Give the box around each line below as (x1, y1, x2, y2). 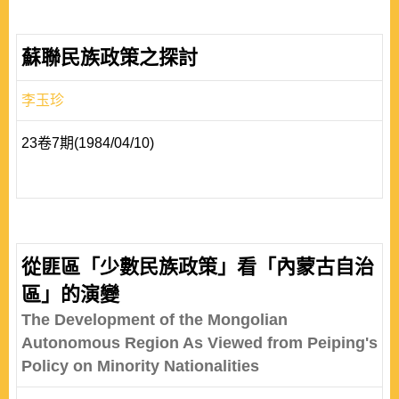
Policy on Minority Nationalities (21, 357, 259, 375)
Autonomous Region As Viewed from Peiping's (21, 334, 378, 352)
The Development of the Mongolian (21, 311, 288, 329)
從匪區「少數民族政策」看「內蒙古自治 (21, 256, 374, 278)
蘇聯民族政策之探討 (21, 46, 198, 69)
